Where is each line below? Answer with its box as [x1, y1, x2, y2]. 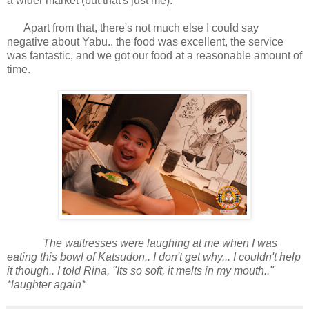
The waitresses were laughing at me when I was [40, 237, 277, 250]
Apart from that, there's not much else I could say [23, 22, 259, 34]
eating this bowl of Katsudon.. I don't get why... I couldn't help [7, 251, 301, 263]
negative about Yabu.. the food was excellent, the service [7, 36, 283, 48]
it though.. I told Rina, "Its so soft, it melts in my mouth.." [7, 265, 274, 277]
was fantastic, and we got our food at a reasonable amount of [7, 50, 302, 62]
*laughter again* [7, 279, 86, 291]
